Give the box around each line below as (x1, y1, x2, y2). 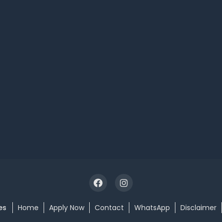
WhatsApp (134, 202, 170, 213)
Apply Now (49, 202, 84, 213)
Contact (94, 202, 124, 213)
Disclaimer (180, 202, 217, 213)
